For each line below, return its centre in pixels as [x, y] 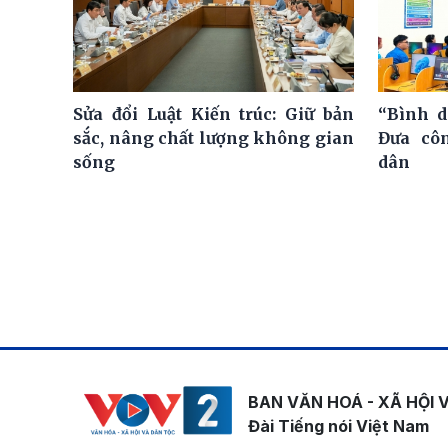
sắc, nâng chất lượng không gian [213, 137]
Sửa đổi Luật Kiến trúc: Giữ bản [213, 113]
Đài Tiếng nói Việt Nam [338, 425]
